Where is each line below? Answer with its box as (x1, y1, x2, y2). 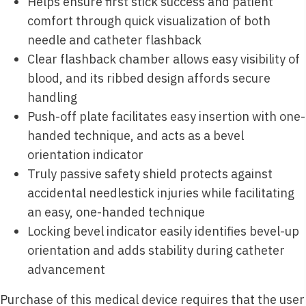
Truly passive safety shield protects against (27, 165, 273, 182)
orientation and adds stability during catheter (27, 242, 285, 258)
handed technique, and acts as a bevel (27, 127, 244, 143)
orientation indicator (27, 146, 143, 163)
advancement (27, 261, 105, 277)
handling (27, 89, 77, 105)
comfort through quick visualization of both (27, 12, 270, 29)
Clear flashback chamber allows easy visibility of (27, 51, 300, 67)
